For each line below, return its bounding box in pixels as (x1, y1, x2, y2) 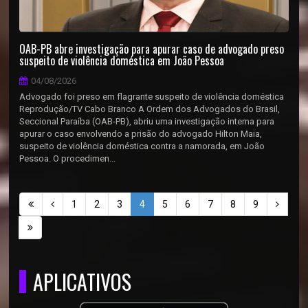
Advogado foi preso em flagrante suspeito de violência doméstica (19, 91, 285, 102)
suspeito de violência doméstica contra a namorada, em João (19, 141, 265, 151)
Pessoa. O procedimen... (19, 153, 116, 164)
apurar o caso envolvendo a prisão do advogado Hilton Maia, (19, 129, 263, 139)
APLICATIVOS (33, 266, 132, 297)
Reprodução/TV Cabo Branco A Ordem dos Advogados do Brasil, (19, 104, 280, 114)
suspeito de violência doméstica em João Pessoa (19, 52, 225, 69)
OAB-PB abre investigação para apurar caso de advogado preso (19, 41, 285, 57)
